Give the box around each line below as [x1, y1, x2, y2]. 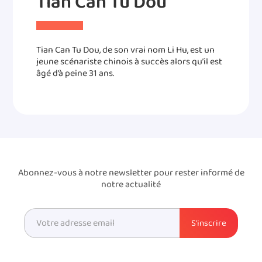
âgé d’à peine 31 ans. [36, 66, 115, 81]
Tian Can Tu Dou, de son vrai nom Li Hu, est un [36, 43, 215, 58]
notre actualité [101, 177, 161, 192]
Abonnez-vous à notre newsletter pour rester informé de [18, 166, 244, 181]
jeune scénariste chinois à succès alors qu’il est [36, 54, 223, 70]
